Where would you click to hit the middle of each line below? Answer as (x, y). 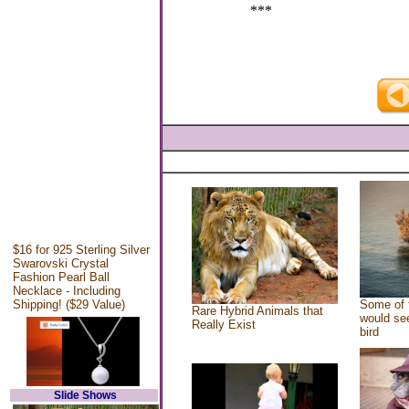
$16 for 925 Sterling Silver (81, 250)
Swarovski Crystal (60, 263)
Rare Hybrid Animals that (257, 311)
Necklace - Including (66, 291)
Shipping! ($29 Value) (68, 304)
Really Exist (224, 325)
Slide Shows (85, 395)
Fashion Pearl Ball (61, 277)
